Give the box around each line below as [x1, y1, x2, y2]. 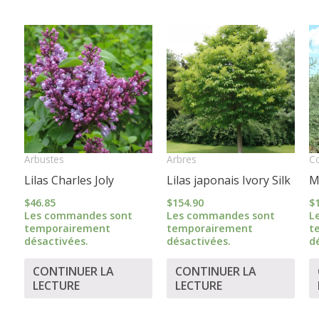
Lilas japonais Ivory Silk [166, 172, 291, 188]
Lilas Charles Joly [23, 172, 114, 188]
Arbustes [23, 152, 64, 167]
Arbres [166, 152, 197, 167]
